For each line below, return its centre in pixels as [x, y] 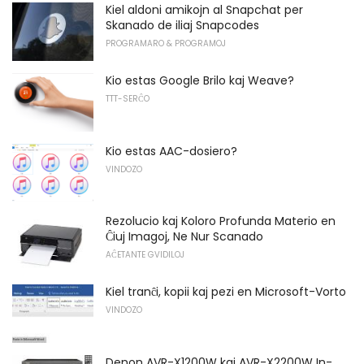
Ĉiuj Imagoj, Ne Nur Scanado [184, 237]
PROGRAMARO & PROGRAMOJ [166, 44]
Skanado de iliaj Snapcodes [182, 26]
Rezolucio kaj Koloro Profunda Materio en [221, 221]
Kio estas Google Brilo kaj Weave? [200, 80]
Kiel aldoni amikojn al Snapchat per [204, 10]
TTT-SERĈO [128, 98]
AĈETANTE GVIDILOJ [145, 255]
